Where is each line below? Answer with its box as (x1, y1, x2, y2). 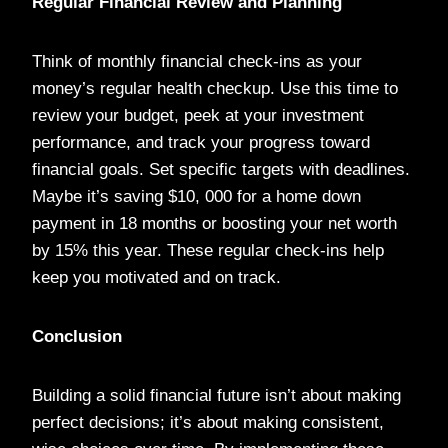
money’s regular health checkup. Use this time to (32, 78, 398, 98)
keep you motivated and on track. (32, 267, 281, 287)
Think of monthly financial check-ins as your (32, 51, 362, 71)
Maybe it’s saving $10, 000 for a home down (32, 186, 361, 206)
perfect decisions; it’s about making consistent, (32, 412, 384, 432)
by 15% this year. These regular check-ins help (32, 240, 384, 260)
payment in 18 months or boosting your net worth (32, 213, 397, 233)
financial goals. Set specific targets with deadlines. (32, 159, 410, 179)
